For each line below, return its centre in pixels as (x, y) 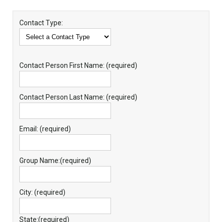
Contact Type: (41, 23)
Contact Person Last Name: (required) (78, 97)
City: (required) (42, 192)
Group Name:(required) (55, 160)
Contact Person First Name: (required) (78, 65)
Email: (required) (45, 129)
